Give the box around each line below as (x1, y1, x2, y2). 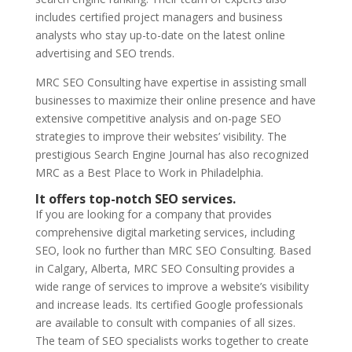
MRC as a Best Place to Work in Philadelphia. (35, 165, 263, 180)
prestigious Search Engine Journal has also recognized (35, 147, 309, 162)
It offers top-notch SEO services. (35, 190, 236, 207)
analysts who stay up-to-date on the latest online (35, 27, 285, 42)
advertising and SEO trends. (35, 46, 174, 60)
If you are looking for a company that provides (35, 207, 272, 222)
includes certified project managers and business (35, 9, 283, 24)
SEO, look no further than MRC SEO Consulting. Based (35, 243, 311, 258)
